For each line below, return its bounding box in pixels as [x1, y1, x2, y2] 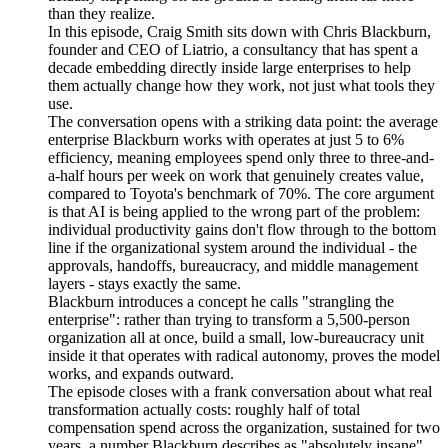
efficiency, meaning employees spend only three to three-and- [48, 149, 434, 167]
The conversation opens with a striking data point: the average [48, 113, 438, 131]
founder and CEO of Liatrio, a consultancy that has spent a [48, 41, 418, 59]
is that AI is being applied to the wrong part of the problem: [48, 203, 420, 221]
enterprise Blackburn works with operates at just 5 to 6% [48, 131, 404, 149]
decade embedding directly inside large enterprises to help [48, 59, 411, 77]
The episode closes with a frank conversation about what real [48, 383, 432, 401]
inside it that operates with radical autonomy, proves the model [48, 347, 440, 365]
